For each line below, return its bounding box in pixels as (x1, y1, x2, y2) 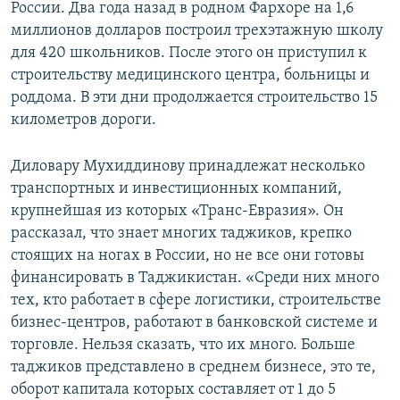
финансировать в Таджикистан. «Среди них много (11, 270, 379, 287)
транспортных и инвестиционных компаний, (11, 180, 342, 198)
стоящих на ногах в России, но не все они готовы (11, 247, 364, 265)
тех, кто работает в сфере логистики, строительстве (11, 292, 381, 310)
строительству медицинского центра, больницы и (11, 67, 370, 85)
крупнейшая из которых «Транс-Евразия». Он (11, 203, 344, 221)
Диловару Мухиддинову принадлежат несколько (11, 158, 365, 176)
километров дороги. (11, 112, 156, 129)
